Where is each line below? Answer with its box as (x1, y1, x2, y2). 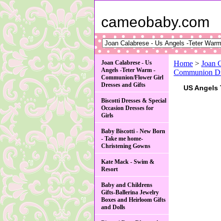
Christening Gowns (101, 143, 150, 149)
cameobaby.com (101, 14, 210, 30)
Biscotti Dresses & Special (101, 97, 166, 104)
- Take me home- (101, 135, 143, 142)
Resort (101, 166, 118, 173)
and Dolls (101, 204, 125, 211)
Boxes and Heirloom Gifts (101, 196, 166, 203)
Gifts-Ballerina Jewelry (101, 189, 159, 196)
